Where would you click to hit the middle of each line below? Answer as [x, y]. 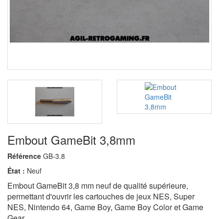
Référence [24, 156]
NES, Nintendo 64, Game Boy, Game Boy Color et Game [105, 207]
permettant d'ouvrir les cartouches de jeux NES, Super [101, 196]
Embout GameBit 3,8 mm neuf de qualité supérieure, [98, 186]
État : [16, 171]
